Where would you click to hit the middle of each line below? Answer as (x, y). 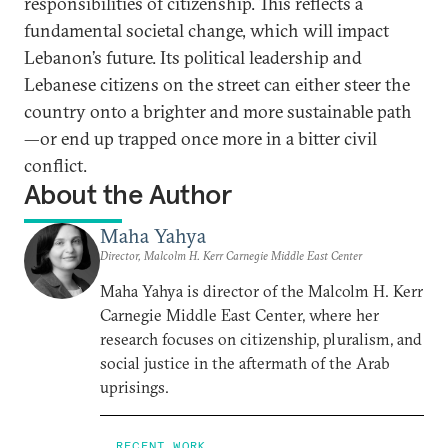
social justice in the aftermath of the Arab (245, 363)
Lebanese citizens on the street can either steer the (217, 84)
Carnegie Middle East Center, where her (239, 315)
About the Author (128, 194)
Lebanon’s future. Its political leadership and (193, 57)
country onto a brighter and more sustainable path (218, 111)
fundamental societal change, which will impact (206, 30)
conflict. (55, 165)
